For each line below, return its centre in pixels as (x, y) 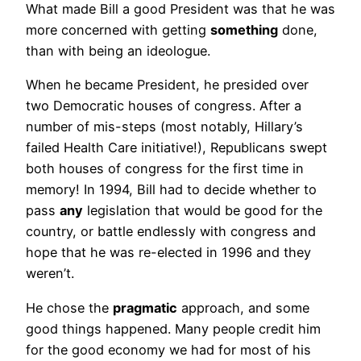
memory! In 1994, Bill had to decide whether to (171, 190)
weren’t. (50, 274)
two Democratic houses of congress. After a (164, 106)
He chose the (69, 307)
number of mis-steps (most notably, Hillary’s (164, 127)
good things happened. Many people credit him (173, 328)
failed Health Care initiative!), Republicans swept (176, 148)
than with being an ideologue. (118, 51)
